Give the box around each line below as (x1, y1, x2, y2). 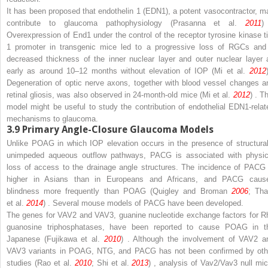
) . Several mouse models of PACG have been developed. (43, 198, 243, 208)
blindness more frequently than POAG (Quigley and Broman (7, 186, 232, 196)
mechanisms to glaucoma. (7, 114, 98, 123)
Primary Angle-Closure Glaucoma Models (22, 123, 214, 135)
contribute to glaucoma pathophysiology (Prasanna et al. (7, 18, 246, 28)
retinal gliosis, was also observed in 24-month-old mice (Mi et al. (7, 90, 233, 99)
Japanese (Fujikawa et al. (7, 234, 104, 243)
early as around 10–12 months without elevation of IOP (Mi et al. (7, 66, 249, 75)
